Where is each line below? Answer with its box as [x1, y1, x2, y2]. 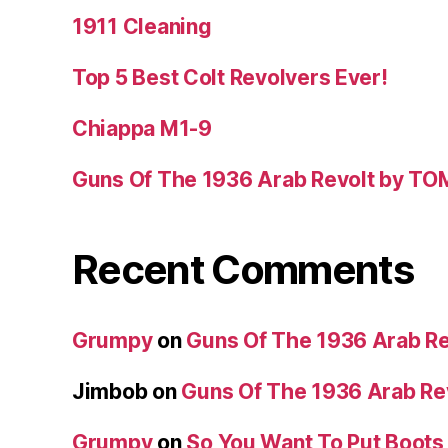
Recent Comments [72, 245, 414, 295]
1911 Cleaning [72, 14, 212, 40]
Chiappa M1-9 [72, 116, 212, 142]
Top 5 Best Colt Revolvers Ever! [72, 65, 388, 91]
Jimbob [72, 379, 148, 405]
